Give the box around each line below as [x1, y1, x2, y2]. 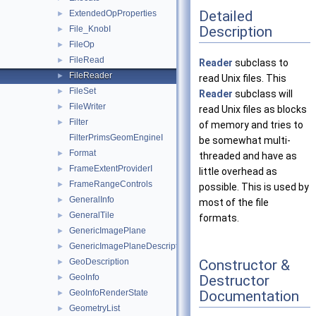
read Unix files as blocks [199, 104, 307, 116]
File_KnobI [69, 24, 111, 34]
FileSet [69, 86, 96, 96]
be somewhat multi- [199, 135, 291, 147]
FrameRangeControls [69, 179, 152, 189]
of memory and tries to [199, 119, 303, 131]
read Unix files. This [199, 73, 286, 85]
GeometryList [69, 303, 120, 313]
